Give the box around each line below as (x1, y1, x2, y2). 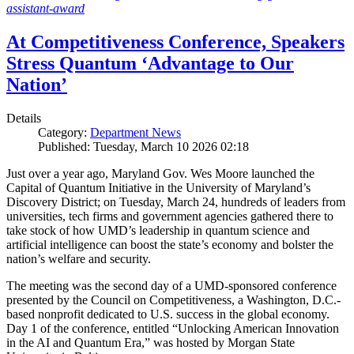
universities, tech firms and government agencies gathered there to (6, 209, 333, 224)
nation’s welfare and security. (6, 252, 151, 266)
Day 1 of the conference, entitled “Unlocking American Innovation (6, 322, 339, 336)
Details (6, 111, 41, 126)
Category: (38, 126, 90, 140)
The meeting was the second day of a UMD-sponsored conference (6, 279, 337, 293)
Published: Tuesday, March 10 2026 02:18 (38, 140, 249, 154)
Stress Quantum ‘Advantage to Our (6, 53, 294, 74)
